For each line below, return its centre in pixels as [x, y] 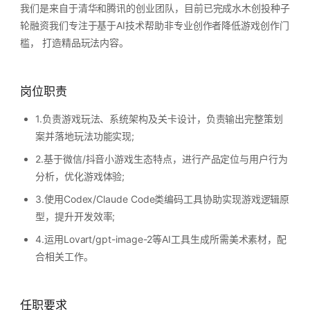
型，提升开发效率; [75, 216]
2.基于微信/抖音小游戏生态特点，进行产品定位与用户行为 [162, 159]
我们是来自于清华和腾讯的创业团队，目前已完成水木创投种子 [155, 8]
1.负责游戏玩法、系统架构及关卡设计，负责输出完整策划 [159, 119]
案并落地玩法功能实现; [85, 136]
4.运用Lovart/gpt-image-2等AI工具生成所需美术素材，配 [161, 239]
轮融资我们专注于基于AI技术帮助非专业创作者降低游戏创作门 [155, 25]
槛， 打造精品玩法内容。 [75, 43]
